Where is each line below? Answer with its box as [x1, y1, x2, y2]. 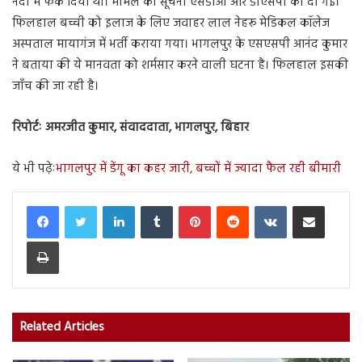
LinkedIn [134, 196, 172, 214]
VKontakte [286, 196, 333, 214]
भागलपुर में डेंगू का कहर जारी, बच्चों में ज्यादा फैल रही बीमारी [56, 159, 341, 179]
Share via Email [324, 196, 348, 214]
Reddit [248, 196, 278, 214]
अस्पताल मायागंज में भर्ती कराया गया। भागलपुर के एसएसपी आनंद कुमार [12, 35, 347, 55]
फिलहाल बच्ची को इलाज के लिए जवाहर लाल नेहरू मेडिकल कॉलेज [12, 14, 330, 34]
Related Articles [20, 318, 104, 338]
